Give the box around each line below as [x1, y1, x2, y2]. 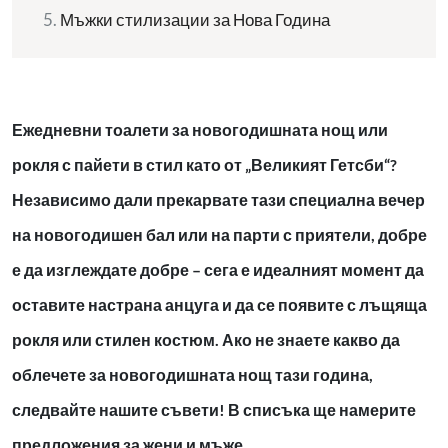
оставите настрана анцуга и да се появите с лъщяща [12, 295, 427, 315]
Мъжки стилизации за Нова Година [60, 9, 330, 31]
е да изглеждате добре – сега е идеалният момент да [12, 260, 424, 280]
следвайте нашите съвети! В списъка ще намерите [12, 400, 416, 420]
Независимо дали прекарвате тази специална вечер [12, 190, 425, 210]
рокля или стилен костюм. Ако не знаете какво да [12, 330, 400, 350]
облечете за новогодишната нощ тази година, [12, 365, 373, 385]
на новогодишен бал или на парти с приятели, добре [12, 225, 427, 245]
